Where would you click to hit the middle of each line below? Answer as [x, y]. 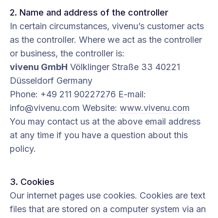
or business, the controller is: [67, 53]
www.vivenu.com [155, 108]
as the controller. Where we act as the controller [106, 40]
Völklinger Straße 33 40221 [124, 67]
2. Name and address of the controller [89, 12]
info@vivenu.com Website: [65, 108]
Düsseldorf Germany [51, 81]
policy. [23, 149]
